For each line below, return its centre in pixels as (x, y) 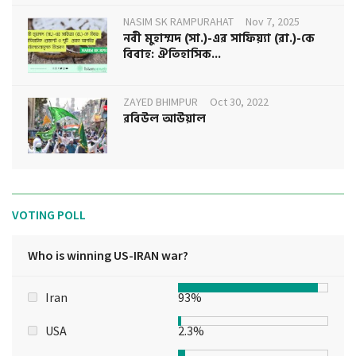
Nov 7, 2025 (273, 21)
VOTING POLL (49, 214)
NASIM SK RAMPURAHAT (178, 21)
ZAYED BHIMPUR (161, 101)
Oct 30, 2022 (239, 101)
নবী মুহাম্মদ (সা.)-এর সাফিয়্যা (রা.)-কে (219, 38)
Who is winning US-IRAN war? (108, 255)
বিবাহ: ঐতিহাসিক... (172, 54)
